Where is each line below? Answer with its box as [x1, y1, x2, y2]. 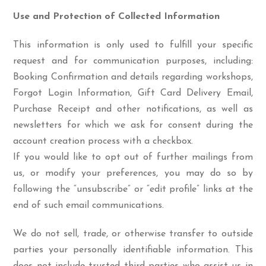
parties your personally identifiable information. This [13, 245, 253, 255]
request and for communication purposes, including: [13, 56, 253, 66]
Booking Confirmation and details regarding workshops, [13, 72, 253, 82]
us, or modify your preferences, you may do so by [13, 169, 253, 178]
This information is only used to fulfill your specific [13, 40, 253, 50]
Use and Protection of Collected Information [13, 12, 220, 21]
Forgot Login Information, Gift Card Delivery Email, [13, 88, 253, 98]
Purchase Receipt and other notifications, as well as [13, 104, 253, 114]
